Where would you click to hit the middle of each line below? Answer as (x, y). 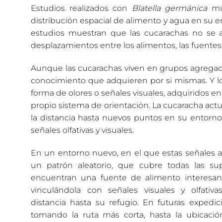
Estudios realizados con (81, 8)
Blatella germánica (169, 8)
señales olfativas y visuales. (82, 130)
